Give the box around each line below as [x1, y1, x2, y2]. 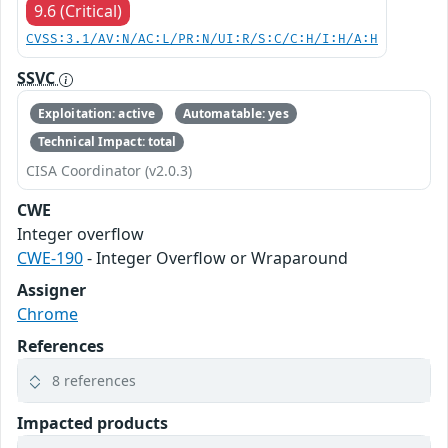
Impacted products [17, 412, 168, 435]
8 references [52, 371, 136, 391]
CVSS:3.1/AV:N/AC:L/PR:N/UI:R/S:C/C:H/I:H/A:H [26, 32, 378, 48]
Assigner [17, 279, 86, 302]
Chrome [17, 303, 78, 326]
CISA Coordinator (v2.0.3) [26, 161, 192, 181]
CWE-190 [17, 247, 83, 270]
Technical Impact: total [37, 132, 177, 150]
